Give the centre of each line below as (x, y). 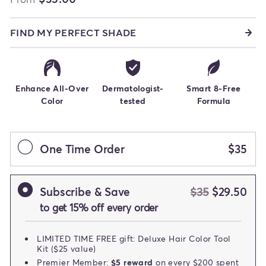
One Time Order (82, 148)
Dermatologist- (133, 88)
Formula (214, 100)
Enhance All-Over (52, 88)
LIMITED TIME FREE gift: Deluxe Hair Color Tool (134, 238)
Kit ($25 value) (66, 248)
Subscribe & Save (85, 191)
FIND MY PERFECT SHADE (73, 33)
